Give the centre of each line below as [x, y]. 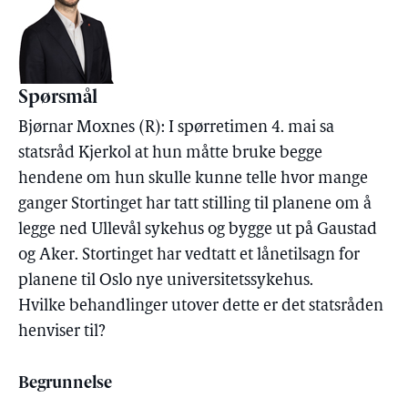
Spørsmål [58, 98]
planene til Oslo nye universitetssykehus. [166, 281]
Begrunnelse [65, 384]
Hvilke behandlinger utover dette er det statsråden [201, 306]
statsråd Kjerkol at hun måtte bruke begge [170, 153]
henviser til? [62, 332]
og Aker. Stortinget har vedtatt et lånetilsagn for [189, 255]
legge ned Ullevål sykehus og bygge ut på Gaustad [198, 230]
